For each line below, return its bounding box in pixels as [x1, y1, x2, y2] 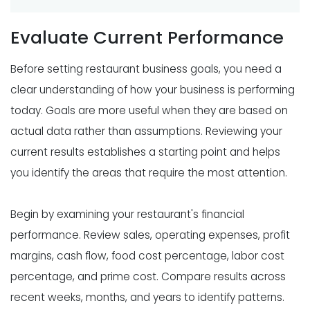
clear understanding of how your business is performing [10, 82, 295, 97]
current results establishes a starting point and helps [10, 144, 280, 159]
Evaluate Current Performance [10, 24, 284, 50]
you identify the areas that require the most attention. [10, 165, 287, 180]
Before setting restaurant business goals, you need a [10, 61, 282, 76]
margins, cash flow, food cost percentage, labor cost [10, 248, 284, 263]
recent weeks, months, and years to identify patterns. [10, 289, 284, 304]
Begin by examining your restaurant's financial [10, 206, 244, 221]
